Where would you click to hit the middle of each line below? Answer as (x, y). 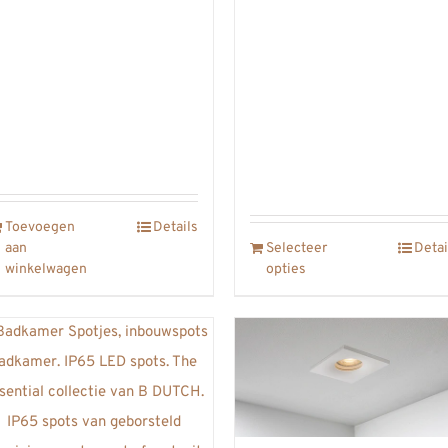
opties (286, 269)
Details (175, 227)
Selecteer (296, 248)
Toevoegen (40, 227)
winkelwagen (46, 269)
